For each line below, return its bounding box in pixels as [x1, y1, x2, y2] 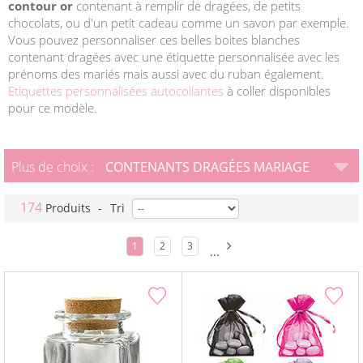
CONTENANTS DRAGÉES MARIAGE [105, 158, 310, 177]
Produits [42, 200, 94, 216]
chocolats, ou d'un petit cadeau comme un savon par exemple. [8, 15, 349, 32]
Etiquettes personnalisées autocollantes [8, 83, 224, 100]
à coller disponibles [224, 83, 331, 100]
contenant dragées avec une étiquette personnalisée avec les [8, 49, 340, 66]
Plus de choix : [11, 158, 94, 177]
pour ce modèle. [8, 100, 97, 117]
